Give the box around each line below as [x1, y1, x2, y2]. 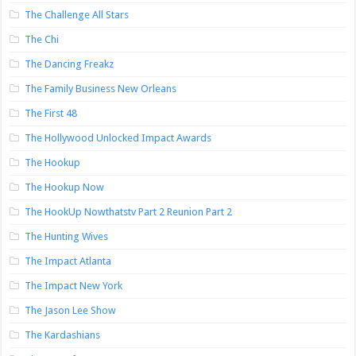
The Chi [25, 33, 60, 46]
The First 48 [25, 107, 78, 120]
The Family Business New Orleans [25, 83, 177, 95]
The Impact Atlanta [25, 255, 112, 268]
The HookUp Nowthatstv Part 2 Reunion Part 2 [25, 206, 233, 219]
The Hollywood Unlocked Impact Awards [25, 132, 212, 145]
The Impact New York [25, 280, 123, 292]
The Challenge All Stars [25, 9, 130, 21]
